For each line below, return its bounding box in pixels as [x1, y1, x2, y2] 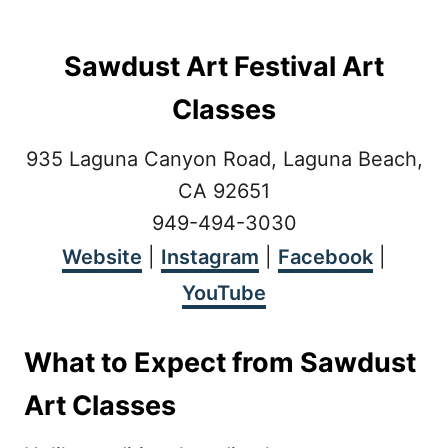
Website [62, 245, 142, 269]
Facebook [278, 245, 373, 269]
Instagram [161, 245, 259, 269]
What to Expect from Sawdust [24, 346, 416, 379]
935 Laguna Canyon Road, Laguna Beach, [25, 147, 423, 171]
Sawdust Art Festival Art [64, 50, 384, 83]
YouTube [182, 281, 266, 305]
